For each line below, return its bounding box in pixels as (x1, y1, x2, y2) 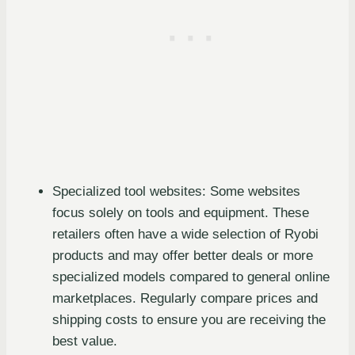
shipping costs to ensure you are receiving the (52, 311, 326, 327)
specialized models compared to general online (52, 269, 330, 284)
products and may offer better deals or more (52, 247, 313, 263)
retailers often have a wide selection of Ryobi (52, 226, 319, 242)
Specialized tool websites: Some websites (52, 183, 300, 199)
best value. (52, 333, 117, 349)
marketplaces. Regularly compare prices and (52, 290, 318, 306)
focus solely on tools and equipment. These (52, 204, 309, 220)
